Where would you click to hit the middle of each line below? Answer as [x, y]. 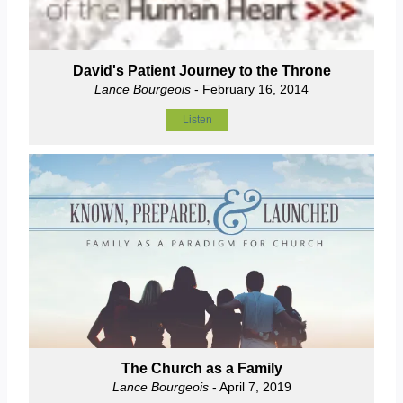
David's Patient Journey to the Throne [201, 70]
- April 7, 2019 [250, 386]
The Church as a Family [201, 368]
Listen [197, 119]
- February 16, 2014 [250, 89]
